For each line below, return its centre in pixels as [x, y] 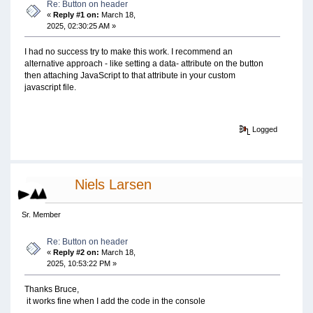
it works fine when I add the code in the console [115, 301]
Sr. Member [41, 215]
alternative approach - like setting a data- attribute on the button [144, 63]
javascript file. [50, 87]
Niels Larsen [113, 185]
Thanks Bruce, [51, 290]
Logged [264, 129]
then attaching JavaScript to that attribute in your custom [130, 75]
